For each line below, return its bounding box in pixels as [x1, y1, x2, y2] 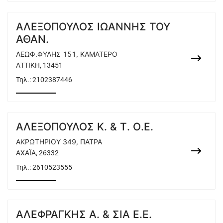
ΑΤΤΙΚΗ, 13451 [16, 61, 63, 69]
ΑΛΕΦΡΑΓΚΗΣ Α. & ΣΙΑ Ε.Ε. [16, 208, 152, 221]
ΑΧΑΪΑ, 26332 [16, 149, 59, 157]
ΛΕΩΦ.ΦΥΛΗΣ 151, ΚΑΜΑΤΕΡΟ [16, 50, 117, 58]
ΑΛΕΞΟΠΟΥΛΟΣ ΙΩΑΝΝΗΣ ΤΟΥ [16, 20, 170, 33]
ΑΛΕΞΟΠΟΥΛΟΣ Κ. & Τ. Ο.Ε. [16, 120, 153, 133]
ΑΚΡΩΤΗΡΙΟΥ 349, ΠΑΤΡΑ [16, 137, 102, 146]
